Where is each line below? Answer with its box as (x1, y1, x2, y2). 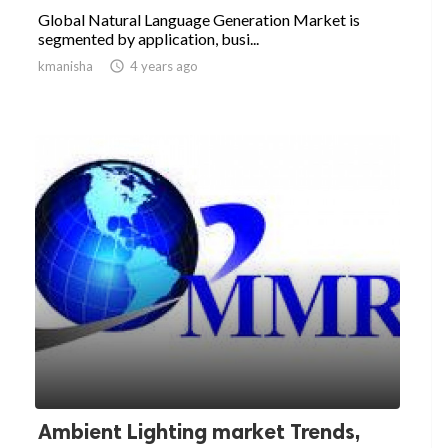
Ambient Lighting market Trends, (38, 419, 360, 445)
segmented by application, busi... (38, 29, 259, 49)
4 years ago (130, 58, 198, 75)
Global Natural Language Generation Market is (38, 10, 360, 30)
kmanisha (38, 58, 93, 75)
